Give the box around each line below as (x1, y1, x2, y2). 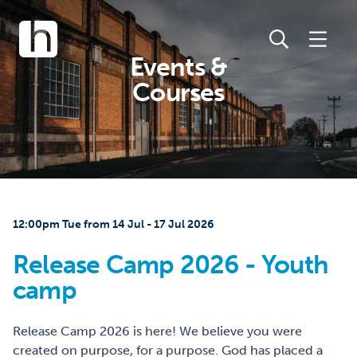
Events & (129, 52, 228, 82)
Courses (132, 77, 225, 108)
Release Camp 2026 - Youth (13, 249, 329, 280)
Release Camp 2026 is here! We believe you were (13, 324, 302, 339)
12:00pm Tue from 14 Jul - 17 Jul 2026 (13, 218, 214, 231)
